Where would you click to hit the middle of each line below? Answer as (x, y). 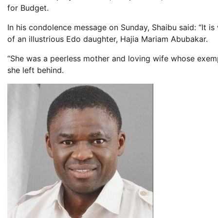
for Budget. (28, 8)
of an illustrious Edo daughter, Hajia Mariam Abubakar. (108, 39)
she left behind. (36, 70)
